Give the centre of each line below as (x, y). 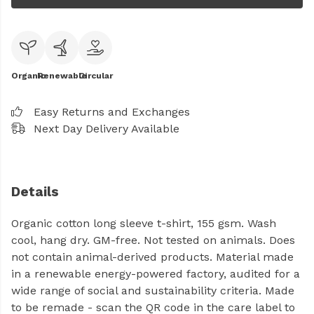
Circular (95, 76)
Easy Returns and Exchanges (112, 112)
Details (35, 192)
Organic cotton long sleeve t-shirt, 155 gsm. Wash (144, 224)
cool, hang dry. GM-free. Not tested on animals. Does (153, 240)
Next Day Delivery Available (107, 129)
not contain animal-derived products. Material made (152, 257)
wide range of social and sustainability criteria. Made (153, 291)
